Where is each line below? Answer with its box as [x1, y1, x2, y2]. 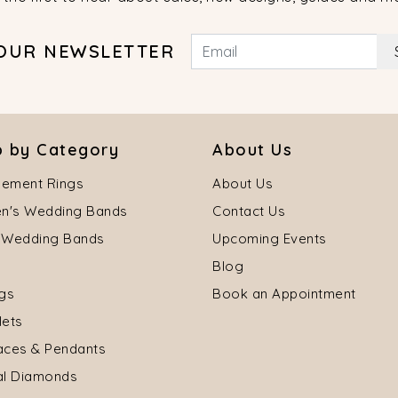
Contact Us [212, 203, 285, 220]
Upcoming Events [212, 230, 327, 248]
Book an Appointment [212, 285, 356, 303]
